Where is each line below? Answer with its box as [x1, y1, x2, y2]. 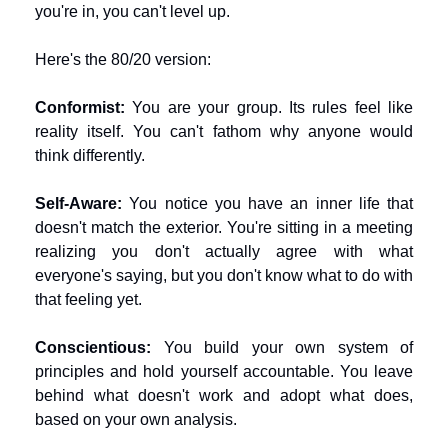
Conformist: [35, 99, 125, 116]
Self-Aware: [35, 195, 122, 212]
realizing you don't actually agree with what [35, 243, 413, 260]
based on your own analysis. [35, 411, 237, 428]
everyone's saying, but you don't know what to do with [35, 267, 413, 284]
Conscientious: [35, 339, 151, 356]
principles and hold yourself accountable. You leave [35, 363, 413, 380]
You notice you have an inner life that [122, 195, 413, 212]
